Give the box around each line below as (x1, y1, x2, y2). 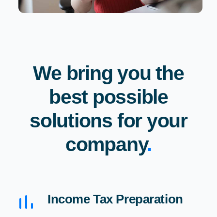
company (65, 133, 147, 155)
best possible (49, 85, 168, 108)
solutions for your (30, 109, 187, 132)
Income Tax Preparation (47, 191, 183, 206)
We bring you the (33, 62, 184, 84)
